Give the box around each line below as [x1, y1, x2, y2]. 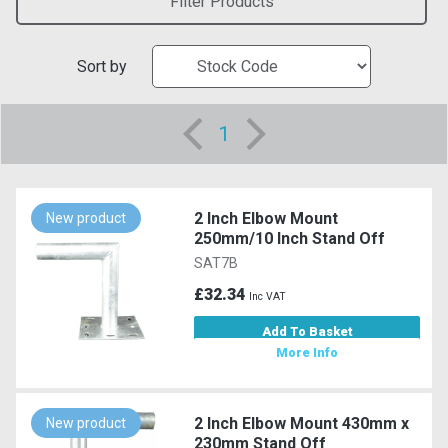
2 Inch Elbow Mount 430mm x [194, 413, 410, 433]
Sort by [77, 57, 127, 76]
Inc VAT [249, 289, 287, 303]
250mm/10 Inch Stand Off [194, 228, 386, 248]
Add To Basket [261, 323, 353, 339]
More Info [276, 344, 339, 360]
